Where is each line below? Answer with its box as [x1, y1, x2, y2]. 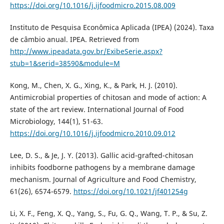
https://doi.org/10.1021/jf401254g [73, 186, 188, 196]
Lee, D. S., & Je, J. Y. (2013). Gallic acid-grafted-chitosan [9, 150, 193, 160]
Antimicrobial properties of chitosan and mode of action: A [9, 92, 206, 102]
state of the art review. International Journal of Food [9, 104, 184, 114]
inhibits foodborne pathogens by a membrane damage [9, 162, 195, 172]
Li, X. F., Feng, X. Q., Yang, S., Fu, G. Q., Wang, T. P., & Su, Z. [9, 208, 207, 218]
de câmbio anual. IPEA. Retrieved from [9, 34, 139, 44]
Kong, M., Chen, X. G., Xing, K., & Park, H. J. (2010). [9, 80, 177, 90]
